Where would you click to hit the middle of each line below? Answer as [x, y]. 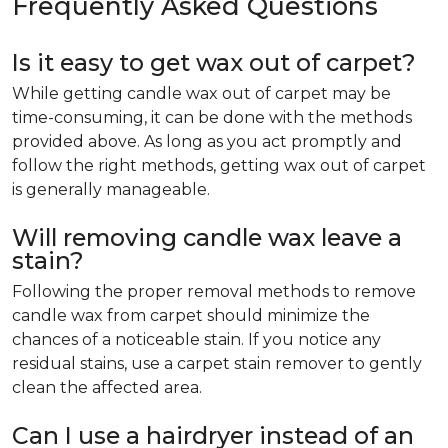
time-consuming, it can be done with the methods [212, 117]
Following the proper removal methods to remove [214, 291]
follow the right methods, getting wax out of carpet [219, 165]
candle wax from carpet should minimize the [191, 315]
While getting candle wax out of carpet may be [201, 93]
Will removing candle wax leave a [207, 237]
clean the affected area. [107, 387]
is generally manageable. [111, 189]
